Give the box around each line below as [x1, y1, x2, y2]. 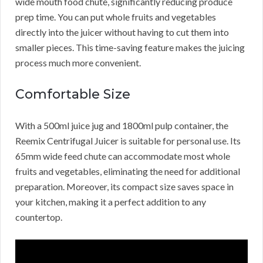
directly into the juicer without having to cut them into [15, 26, 229, 38]
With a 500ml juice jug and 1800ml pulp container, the [15, 120, 228, 131]
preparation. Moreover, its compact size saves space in [15, 181, 234, 193]
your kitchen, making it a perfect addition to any [15, 196, 206, 208]
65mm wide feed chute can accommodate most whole [15, 150, 230, 162]
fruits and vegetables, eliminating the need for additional [15, 166, 240, 177]
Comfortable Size [15, 86, 130, 103]
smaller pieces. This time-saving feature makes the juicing [15, 42, 245, 53]
